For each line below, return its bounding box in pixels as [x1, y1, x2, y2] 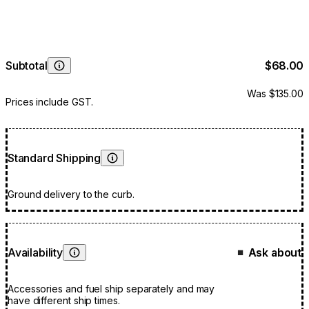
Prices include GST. [6, 96, 94, 108]
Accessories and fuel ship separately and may [8, 283, 215, 295]
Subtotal [6, 59, 48, 73]
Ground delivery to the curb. [8, 188, 134, 201]
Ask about [245, 246, 301, 260]
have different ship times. [8, 295, 120, 307]
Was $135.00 [246, 88, 303, 100]
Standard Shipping [8, 151, 101, 166]
